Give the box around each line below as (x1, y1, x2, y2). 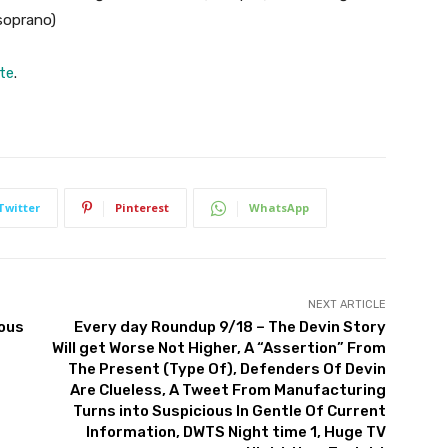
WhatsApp (249, 200, 309, 216)
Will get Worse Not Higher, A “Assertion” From (51, 339, 386, 358)
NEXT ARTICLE (307, 298, 386, 312)
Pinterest (115, 200, 169, 216)
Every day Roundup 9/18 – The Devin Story (73, 318, 386, 337)
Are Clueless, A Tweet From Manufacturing (69, 381, 386, 400)
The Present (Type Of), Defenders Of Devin (67, 360, 386, 379)
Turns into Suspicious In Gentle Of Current (72, 402, 386, 421)
